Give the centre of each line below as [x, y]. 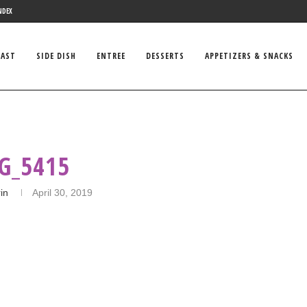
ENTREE [111, 56]
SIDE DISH [56, 56]
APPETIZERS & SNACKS [249, 56]
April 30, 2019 [63, 193]
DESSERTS [165, 56]
